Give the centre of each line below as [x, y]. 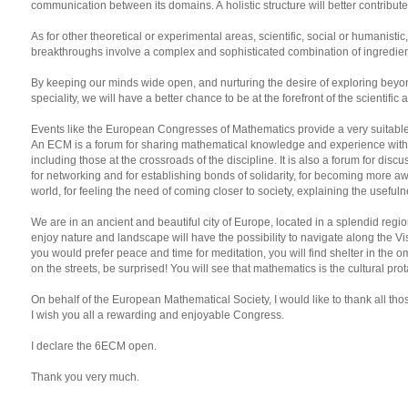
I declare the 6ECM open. [94, 346]
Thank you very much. [85, 377]
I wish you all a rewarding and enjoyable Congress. [158, 315]
